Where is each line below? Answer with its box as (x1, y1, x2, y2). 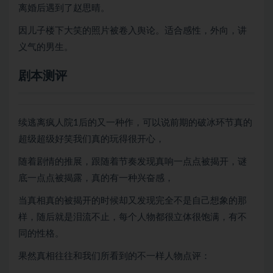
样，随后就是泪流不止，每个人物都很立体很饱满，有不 (18, 213, 247, 222)
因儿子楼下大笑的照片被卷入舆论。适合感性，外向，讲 (18, 26, 247, 35)
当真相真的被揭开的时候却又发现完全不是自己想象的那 (18, 196, 247, 205)
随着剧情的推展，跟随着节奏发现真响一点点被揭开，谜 (18, 157, 247, 166)
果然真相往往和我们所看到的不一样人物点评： (18, 252, 210, 261)
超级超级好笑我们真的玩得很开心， (18, 135, 165, 144)
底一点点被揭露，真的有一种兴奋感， (18, 174, 174, 183)
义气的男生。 (18, 43, 73, 52)
